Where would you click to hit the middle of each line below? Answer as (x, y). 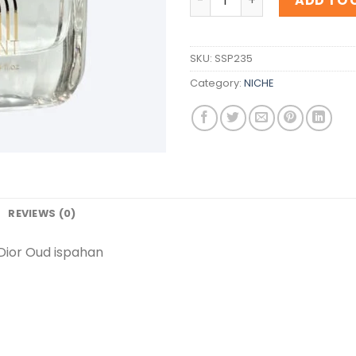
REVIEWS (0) (42, 213)
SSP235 (234, 58)
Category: (217, 83)
